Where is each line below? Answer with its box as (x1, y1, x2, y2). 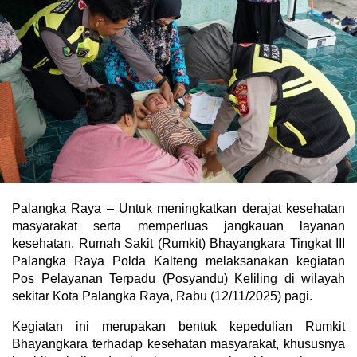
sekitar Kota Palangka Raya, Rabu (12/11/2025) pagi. (12, 288, 312, 303)
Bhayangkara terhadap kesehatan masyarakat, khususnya (12, 336, 345, 351)
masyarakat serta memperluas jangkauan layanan (12, 218, 345, 233)
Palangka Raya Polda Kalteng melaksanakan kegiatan (12, 253, 345, 268)
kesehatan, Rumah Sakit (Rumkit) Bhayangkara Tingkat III (12, 236, 345, 250)
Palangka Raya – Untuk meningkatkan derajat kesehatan (12, 201, 345, 215)
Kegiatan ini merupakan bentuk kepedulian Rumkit (12, 319, 345, 333)
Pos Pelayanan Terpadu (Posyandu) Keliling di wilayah (12, 271, 345, 285)
